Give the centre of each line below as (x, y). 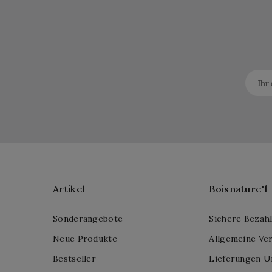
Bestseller (74, 259)
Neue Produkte (85, 239)
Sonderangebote (88, 219)
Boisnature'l (238, 189)
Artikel (69, 189)
